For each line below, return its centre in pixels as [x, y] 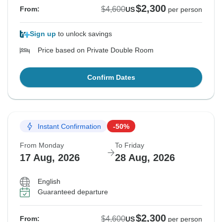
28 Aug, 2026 [145, 158]
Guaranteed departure [73, 192]
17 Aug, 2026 [50, 158]
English [49, 182]
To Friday [130, 145]
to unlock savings [84, 34]
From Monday [42, 145]
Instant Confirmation [69, 126]
